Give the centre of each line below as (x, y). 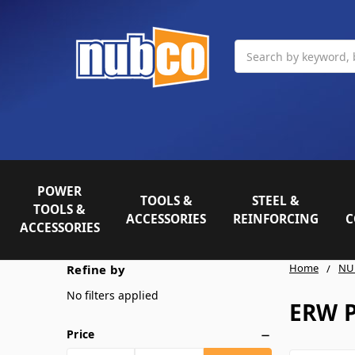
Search (253, 48)
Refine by (96, 269)
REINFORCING (276, 219)
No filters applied (113, 295)
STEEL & (276, 200)
